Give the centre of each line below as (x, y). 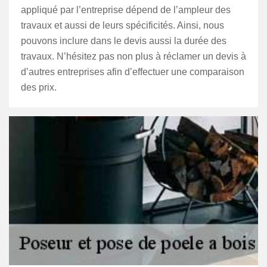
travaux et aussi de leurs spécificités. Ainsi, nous (122, 25)
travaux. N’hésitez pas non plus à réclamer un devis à (133, 56)
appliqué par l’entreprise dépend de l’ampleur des (126, 10)
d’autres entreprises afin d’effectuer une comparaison (133, 72)
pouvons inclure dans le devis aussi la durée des (124, 41)
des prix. (39, 87)
